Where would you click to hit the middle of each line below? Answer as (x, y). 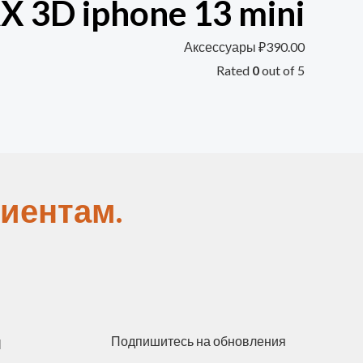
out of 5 (282, 70)
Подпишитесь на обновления (198, 341)
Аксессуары (221, 47)
